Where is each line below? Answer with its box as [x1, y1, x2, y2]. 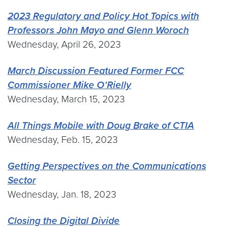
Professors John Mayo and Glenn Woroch [8, 24, 189, 36]
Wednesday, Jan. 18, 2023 [8, 188, 116, 200]
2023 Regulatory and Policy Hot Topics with [8, 10, 199, 22]
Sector [8, 174, 36, 186]
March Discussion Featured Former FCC [8, 65, 184, 77]
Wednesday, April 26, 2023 [8, 39, 121, 50]
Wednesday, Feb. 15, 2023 [8, 134, 118, 145]
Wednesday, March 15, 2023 [8, 93, 125, 105]
